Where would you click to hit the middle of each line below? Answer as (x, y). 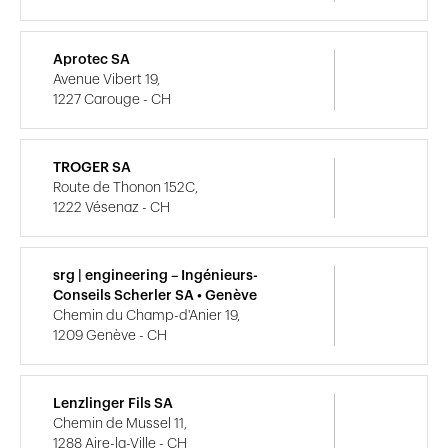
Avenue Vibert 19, (106, 79)
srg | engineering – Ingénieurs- (155, 275)
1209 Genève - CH (110, 335)
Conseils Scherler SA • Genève (155, 295)
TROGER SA (92, 167)
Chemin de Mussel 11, (120, 423)
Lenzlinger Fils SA (113, 403)
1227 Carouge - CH (112, 99)
